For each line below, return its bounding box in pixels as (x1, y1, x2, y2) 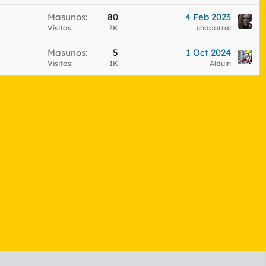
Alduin (210, 58, 231, 68)
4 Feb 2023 (185, 11, 231, 23)
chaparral (197, 23, 231, 32)
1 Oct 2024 (186, 46, 231, 58)
